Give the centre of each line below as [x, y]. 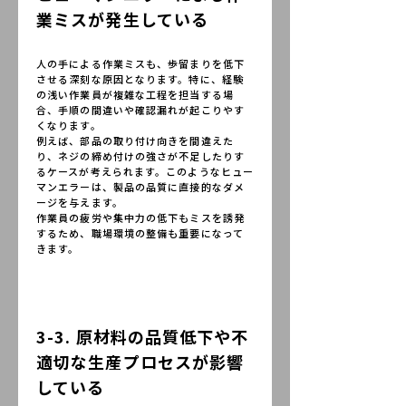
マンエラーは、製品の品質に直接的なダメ [140, 187]
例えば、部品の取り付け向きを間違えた [135, 141]
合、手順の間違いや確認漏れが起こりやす [140, 110]
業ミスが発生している [122, 19]
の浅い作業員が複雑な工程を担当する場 [135, 95]
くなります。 [69, 126]
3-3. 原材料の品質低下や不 [143, 336]
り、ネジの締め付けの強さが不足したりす [140, 156]
